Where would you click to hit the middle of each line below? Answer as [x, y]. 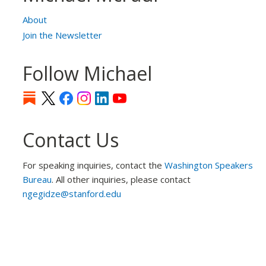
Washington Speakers [209, 165]
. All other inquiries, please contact [121, 180]
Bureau [37, 180]
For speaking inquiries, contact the [94, 165]
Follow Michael [88, 74]
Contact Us [71, 140]
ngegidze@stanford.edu [72, 194]
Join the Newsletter [63, 35]
